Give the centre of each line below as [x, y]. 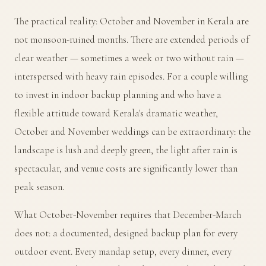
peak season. [39, 186]
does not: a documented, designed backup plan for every [126, 233]
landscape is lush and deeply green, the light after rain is [126, 150]
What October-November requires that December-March [128, 214]
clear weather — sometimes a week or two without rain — [129, 58]
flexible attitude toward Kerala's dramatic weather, [116, 113]
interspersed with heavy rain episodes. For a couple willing [131, 76]
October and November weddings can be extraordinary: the [132, 131]
